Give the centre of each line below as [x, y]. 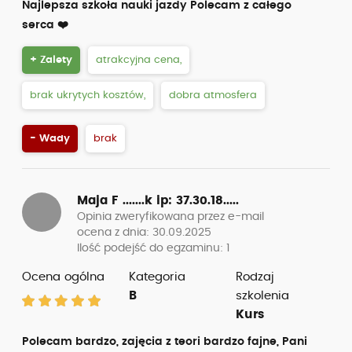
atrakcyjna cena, [139, 60]
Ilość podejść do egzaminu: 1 [153, 248]
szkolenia [262, 296]
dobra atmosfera [213, 95]
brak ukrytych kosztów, [88, 95]
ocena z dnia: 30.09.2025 [144, 233]
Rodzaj [255, 277]
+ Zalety [51, 60]
